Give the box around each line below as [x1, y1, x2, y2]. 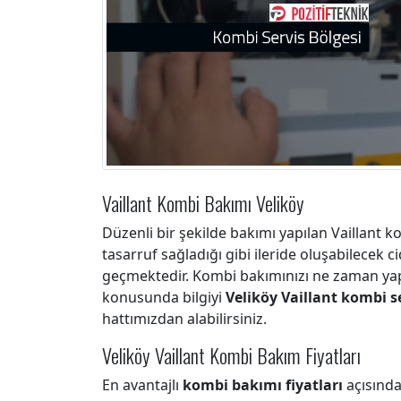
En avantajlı [102, 375, 183, 395]
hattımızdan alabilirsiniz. [102, 309, 267, 328]
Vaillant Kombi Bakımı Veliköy [102, 188, 304, 218]
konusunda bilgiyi [102, 287, 226, 307]
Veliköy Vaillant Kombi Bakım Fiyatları [102, 340, 361, 370]
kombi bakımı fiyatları [183, 375, 343, 395]
